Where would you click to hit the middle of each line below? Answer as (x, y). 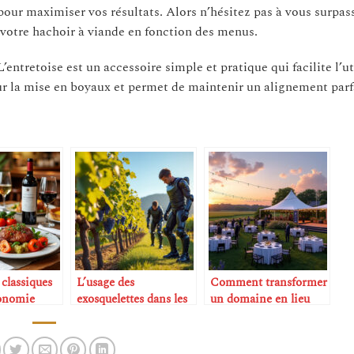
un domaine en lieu (260, 299)
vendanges (104, 316)
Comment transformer (269, 283)
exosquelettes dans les (132, 299)
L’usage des (105, 283)
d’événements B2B (258, 316)
